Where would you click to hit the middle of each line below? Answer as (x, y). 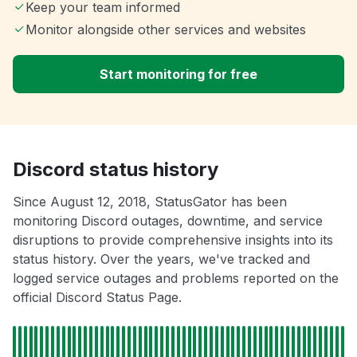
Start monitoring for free (178, 75)
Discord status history (116, 170)
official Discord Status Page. (97, 298)
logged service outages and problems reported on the (176, 279)
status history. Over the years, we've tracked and (161, 259)
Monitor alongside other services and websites (166, 30)
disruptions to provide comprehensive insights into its (173, 240)
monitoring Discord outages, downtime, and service (168, 221)
